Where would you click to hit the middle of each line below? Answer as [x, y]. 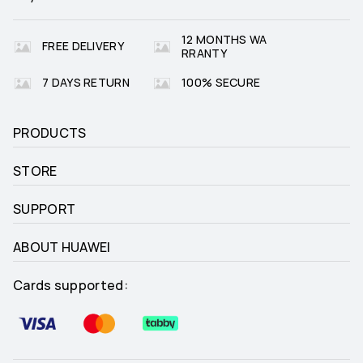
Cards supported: [70, 285]
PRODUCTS [50, 133]
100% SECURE [221, 83]
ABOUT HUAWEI [62, 247]
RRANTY [204, 53]
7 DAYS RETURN [86, 83]
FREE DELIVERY [83, 47]
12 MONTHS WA [224, 39]
